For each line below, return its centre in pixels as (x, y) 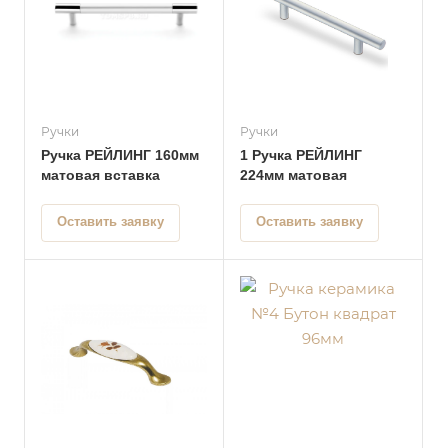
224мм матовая (293, 175)
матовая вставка (100, 175)
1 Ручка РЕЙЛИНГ (301, 155)
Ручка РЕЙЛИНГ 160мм (120, 155)
